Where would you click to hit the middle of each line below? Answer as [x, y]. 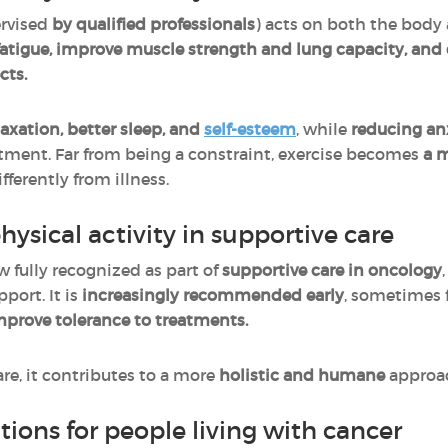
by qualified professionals [153, 24]
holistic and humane [302, 375]
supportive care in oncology [332, 270]
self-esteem [250, 129]
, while [323, 129]
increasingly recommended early [213, 295]
